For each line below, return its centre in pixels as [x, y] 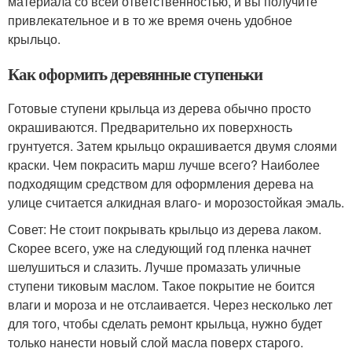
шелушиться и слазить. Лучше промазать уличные [154, 266]
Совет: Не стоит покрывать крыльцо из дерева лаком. [165, 229]
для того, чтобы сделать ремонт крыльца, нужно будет [165, 323]
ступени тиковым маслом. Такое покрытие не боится [161, 285]
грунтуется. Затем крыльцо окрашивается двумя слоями [172, 145]
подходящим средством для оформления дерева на [161, 183]
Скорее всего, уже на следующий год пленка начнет [159, 247]
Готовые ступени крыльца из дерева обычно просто [159, 108]
